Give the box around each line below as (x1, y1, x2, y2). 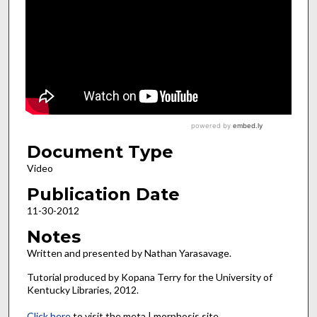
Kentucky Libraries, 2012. (26, 284, 139, 296)
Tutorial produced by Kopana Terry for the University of (26, 271, 272, 284)
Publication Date (26, 183, 180, 204)
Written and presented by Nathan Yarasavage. (26, 246, 231, 259)
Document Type (26, 142, 173, 163)
